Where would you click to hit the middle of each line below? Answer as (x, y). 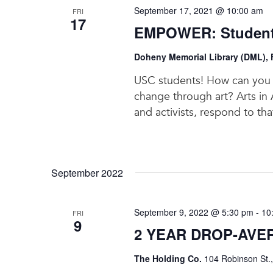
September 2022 (87, 172)
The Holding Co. (169, 258)
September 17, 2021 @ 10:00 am (198, 10)
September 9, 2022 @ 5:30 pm (193, 212)
